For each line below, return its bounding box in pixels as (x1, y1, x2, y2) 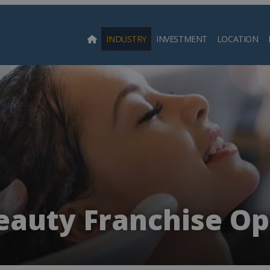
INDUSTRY (106, 33, 147, 45)
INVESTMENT (156, 33, 207, 45)
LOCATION (216, 33, 259, 45)
